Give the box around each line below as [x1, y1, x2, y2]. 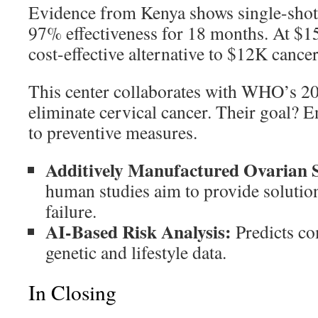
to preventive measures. [28, 120, 197, 144]
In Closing [28, 278, 116, 306]
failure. [45, 199, 97, 223]
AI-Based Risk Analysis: [45, 218, 231, 245]
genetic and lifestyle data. [45, 240, 226, 264]
